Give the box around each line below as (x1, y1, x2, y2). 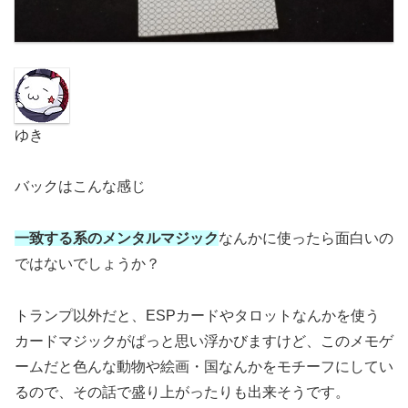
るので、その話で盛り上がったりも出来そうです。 (15, 384, 350, 400)
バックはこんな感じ (15, 178, 146, 195)
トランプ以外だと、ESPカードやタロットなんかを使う (15, 308, 380, 323)
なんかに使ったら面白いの (219, 230, 393, 247)
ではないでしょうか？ (15, 256, 160, 272)
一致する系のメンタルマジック (15, 230, 219, 247)
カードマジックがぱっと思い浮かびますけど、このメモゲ (15, 333, 393, 349)
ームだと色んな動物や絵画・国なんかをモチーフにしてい (15, 359, 393, 374)
